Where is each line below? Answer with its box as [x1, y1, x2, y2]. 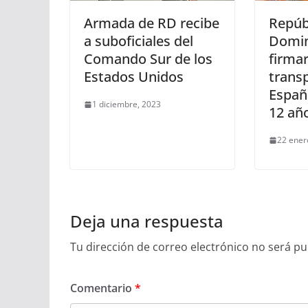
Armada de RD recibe [84, 14, 219, 33]
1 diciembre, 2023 [92, 98, 161, 111]
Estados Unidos [84, 67, 184, 87]
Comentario [70, 280, 135, 296]
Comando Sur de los [84, 49, 212, 69]
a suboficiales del [84, 32, 193, 51]
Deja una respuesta [70, 210, 223, 233]
